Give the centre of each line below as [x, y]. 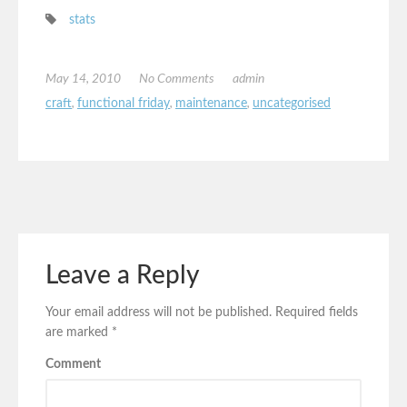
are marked [79, 332]
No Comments [177, 79]
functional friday [124, 104]
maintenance [211, 104]
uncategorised [292, 104]
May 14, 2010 [83, 79]
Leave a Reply [122, 275]
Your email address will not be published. [159, 312]
